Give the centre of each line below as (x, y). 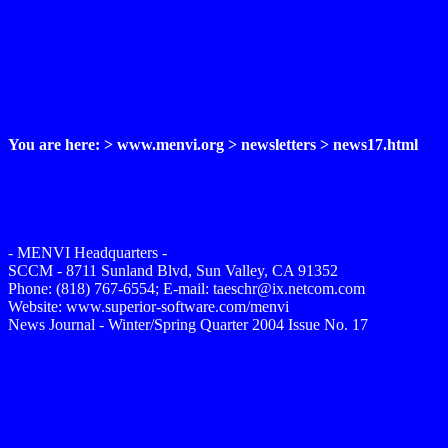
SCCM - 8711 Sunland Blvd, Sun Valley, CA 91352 (173, 270)
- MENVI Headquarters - (87, 252)
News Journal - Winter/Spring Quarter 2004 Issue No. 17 (188, 324)
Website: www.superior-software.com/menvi (148, 306)
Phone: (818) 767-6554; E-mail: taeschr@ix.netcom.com (186, 288)
